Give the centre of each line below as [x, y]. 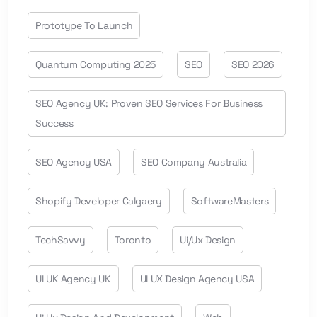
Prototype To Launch [84, 25]
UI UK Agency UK [73, 278]
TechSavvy [60, 240]
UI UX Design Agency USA [197, 278]
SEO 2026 [253, 64]
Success [54, 123]
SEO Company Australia [194, 162]
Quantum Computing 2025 [96, 64]
